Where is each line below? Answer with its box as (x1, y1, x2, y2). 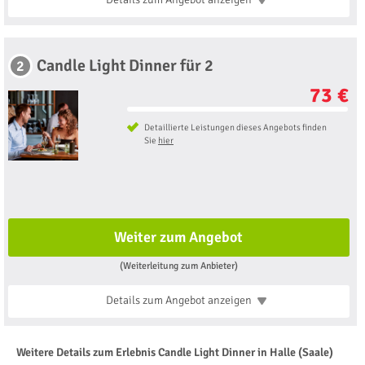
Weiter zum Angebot (114, 227, 244, 246)
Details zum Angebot (105, 292, 208, 307)
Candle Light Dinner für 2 (37, 55, 213, 76)
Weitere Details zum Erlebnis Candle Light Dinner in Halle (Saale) (16, 345, 333, 359)
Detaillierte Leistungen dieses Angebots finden (143, 121, 327, 133)
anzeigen (207, 292, 252, 307)
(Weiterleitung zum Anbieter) (119, 259, 238, 271)
